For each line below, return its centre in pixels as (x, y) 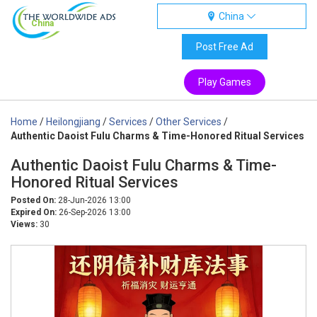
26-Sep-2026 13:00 (94, 212)
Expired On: (34, 212)
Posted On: (33, 200)
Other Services (189, 122)
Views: (24, 224)
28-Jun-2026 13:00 (93, 200)
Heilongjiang (73, 122)
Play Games (224, 82)
